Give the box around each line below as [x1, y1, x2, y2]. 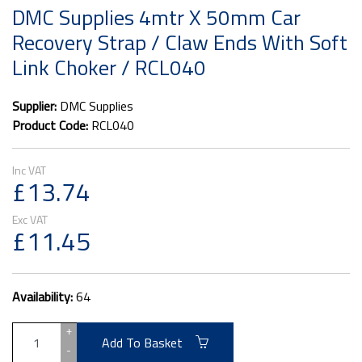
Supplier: [12, 96, 60, 116]
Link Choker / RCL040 [12, 52, 206, 83]
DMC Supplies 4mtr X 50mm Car [12, 2, 301, 33]
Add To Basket [102, 333, 196, 352]
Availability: [12, 287, 76, 306]
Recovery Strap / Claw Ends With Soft [12, 27, 347, 58]
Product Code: [12, 116, 91, 135]
